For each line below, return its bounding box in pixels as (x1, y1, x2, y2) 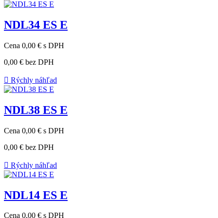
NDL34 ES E (4, 18, 68, 31)
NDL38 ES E (4, 103, 68, 116)
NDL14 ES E (4, 188, 68, 201)
